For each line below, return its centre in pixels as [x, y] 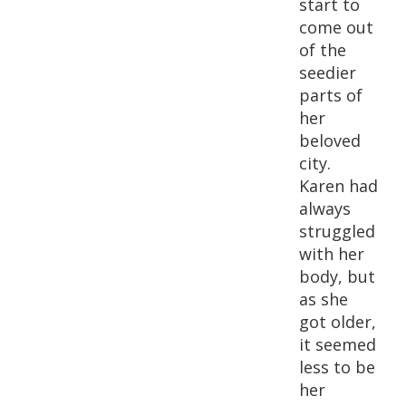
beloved [330, 140]
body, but [337, 276]
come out [336, 27]
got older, [338, 322]
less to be [337, 367]
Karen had [338, 186]
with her [332, 254]
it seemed [338, 344]
